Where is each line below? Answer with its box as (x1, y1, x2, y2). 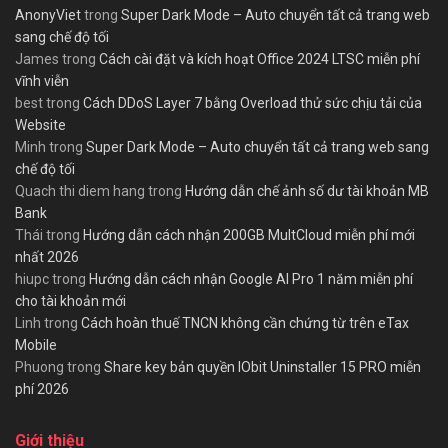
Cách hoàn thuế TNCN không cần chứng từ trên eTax (81, 315, 409, 332)
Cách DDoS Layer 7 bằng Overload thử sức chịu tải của (83, 95, 422, 112)
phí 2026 (15, 381, 69, 398)
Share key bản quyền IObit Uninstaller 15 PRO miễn (104, 359, 421, 376)
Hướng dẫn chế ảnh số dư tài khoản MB (185, 183, 429, 200)
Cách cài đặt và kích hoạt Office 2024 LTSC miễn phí (99, 51, 420, 68)
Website (15, 117, 66, 134)
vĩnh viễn (15, 73, 69, 90)
